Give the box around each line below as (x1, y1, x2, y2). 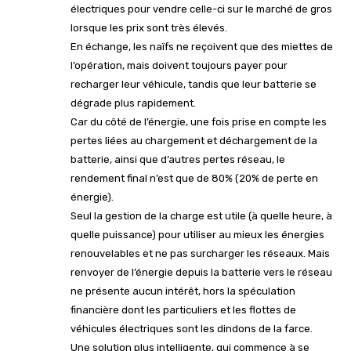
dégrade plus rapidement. (71, 96, 196, 109)
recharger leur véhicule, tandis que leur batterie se (71, 78, 317, 90)
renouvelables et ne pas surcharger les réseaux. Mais (71, 247, 330, 259)
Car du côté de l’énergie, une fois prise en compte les (71, 115, 327, 128)
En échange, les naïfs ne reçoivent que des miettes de (71, 40, 333, 52)
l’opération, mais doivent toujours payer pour (71, 59, 288, 71)
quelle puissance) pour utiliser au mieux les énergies (71, 228, 324, 241)
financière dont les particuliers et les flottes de (71, 303, 296, 316)
